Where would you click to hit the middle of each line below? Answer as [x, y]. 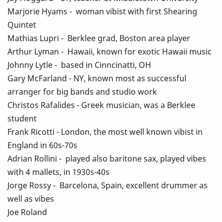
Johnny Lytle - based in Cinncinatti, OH [79, 65]
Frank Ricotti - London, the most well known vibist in [105, 132]
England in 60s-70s [42, 145]
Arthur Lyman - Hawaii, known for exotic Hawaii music [110, 52]
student [22, 119]
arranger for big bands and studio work [82, 92]
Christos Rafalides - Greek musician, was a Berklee [101, 105]
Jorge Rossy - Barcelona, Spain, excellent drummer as [108, 186]
